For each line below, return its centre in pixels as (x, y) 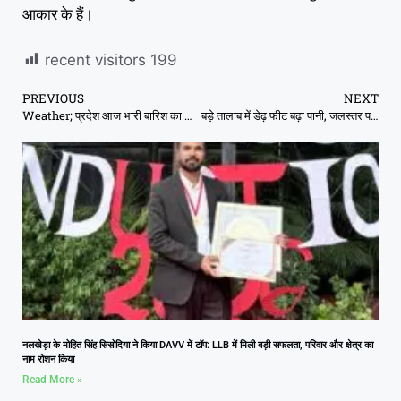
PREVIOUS (53, 98)
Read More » (52, 379)
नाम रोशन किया (48, 359)
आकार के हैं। (58, 15)
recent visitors (95, 60)
